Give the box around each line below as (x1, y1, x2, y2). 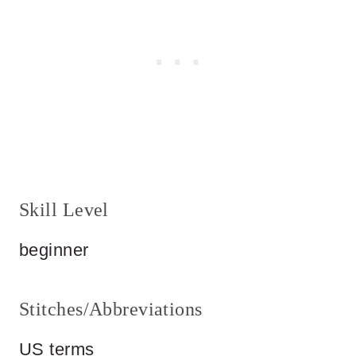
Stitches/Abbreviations (19, 299, 203, 320)
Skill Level (19, 199, 109, 221)
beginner (19, 240, 89, 261)
